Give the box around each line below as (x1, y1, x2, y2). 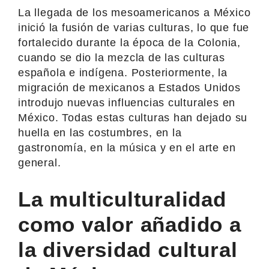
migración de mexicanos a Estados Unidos (18, 81, 241, 94)
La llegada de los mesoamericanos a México (18, 6, 251, 19)
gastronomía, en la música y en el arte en (18, 141, 236, 154)
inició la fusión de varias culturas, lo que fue (18, 21, 250, 34)
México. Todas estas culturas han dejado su (18, 111, 248, 124)
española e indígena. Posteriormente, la (18, 66, 228, 79)
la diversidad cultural (18, 237, 238, 261)
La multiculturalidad (18, 187, 226, 211)
